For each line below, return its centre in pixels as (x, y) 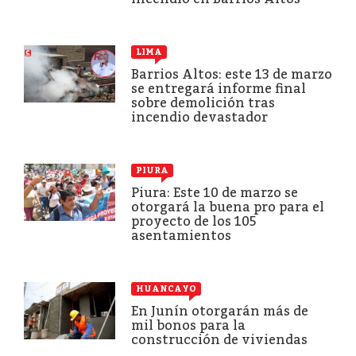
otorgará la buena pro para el (228, 207)
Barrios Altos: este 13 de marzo (232, 74)
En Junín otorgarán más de (220, 311)
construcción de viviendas (219, 339)
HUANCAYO (166, 288)
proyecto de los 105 (193, 221)
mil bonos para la (188, 325)
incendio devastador (199, 117)
